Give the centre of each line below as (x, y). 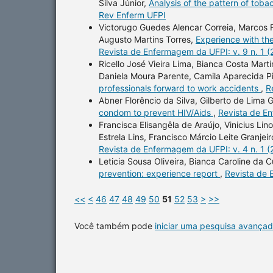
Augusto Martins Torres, (147, 39)
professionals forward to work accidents (180, 88)
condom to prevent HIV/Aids (156, 112)
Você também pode (115, 225)
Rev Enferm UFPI (132, 15)
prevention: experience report (159, 173)
